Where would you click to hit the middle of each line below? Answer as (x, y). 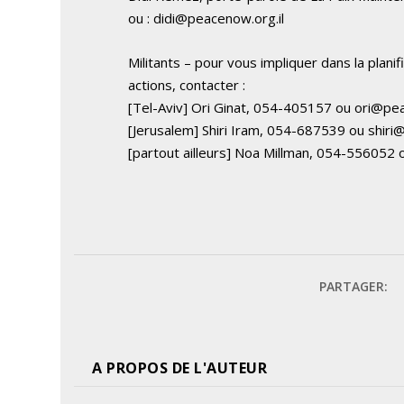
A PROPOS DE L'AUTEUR (180, 367)
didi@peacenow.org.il (219, 18)
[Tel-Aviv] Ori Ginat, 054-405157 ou (242, 107)
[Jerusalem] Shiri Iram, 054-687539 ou (248, 129)
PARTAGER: (353, 286)
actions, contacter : (187, 84)
